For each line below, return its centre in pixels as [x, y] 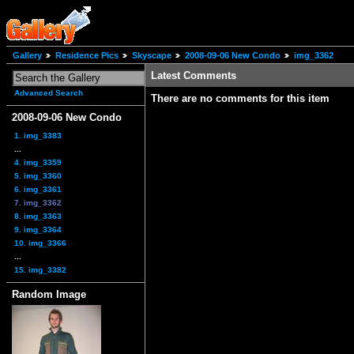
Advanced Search [49, 93]
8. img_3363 [38, 216]
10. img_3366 [40, 243]
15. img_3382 [40, 269]
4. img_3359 [38, 162]
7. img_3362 [38, 202]
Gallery [27, 56]
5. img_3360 [38, 175]
